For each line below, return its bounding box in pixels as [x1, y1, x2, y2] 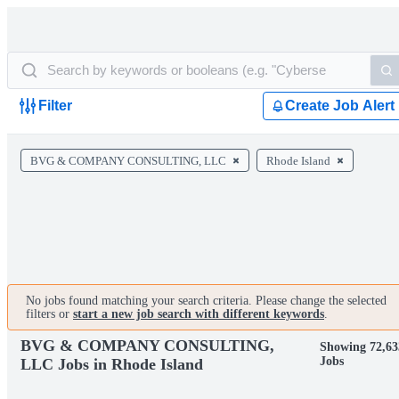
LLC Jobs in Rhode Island [20, 354, 203, 373]
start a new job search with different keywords [73, 307, 324, 321]
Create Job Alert [285, 98, 395, 113]
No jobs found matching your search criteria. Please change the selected [26, 294, 387, 307]
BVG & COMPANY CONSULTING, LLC [30, 154, 226, 167]
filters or [26, 307, 73, 321]
